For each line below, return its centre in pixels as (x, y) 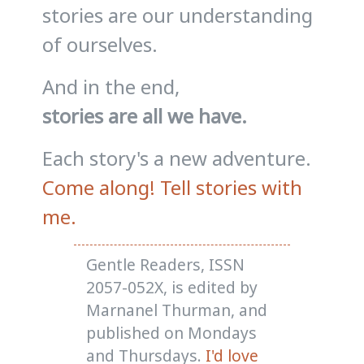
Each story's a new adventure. (177, 158)
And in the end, (111, 87)
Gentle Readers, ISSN (165, 264)
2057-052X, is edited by (171, 287)
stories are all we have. (145, 116)
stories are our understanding (178, 15)
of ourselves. (100, 45)
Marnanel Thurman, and (176, 310)
